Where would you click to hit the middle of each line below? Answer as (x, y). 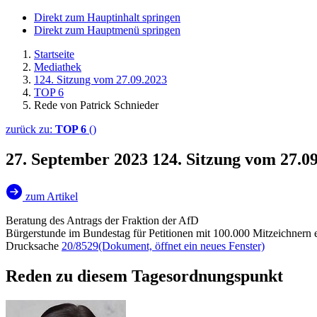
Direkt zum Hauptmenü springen (107, 30)
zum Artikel (52, 196)
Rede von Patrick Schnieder (96, 105)
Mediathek (58, 67)
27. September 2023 (79, 159)
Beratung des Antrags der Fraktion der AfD (102, 220)
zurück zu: (30, 129)
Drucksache (34, 246)
